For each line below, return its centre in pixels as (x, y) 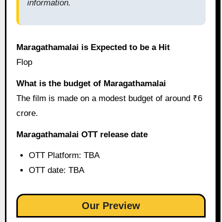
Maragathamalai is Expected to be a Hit (93, 48)
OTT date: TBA (57, 170)
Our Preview (111, 206)
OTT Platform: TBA (64, 156)
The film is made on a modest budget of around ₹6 (109, 98)
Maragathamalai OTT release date (82, 134)
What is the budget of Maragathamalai (91, 83)
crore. (27, 113)
